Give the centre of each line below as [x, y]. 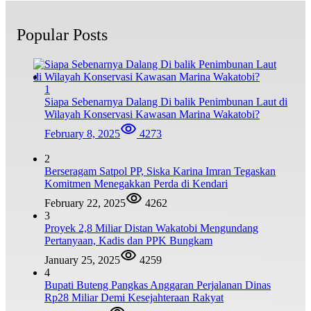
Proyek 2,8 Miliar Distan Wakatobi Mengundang [151, 228]
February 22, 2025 [85, 203]
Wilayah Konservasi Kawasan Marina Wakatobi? [152, 115]
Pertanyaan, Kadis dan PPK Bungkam [128, 241]
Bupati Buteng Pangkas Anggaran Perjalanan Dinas [158, 285]
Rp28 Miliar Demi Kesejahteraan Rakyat [134, 298]
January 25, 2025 [82, 260]
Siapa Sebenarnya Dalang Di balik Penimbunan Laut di [166, 102]
